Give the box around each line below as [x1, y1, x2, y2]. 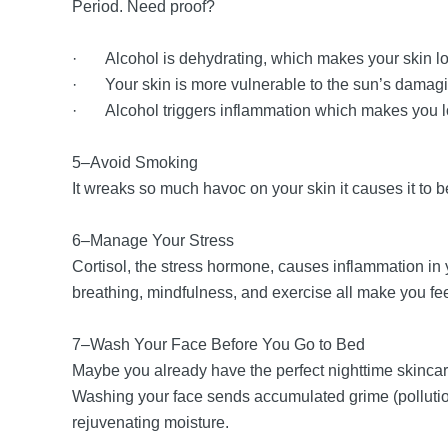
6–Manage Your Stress [72, 232, 238, 249]
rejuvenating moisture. [72, 414, 233, 431]
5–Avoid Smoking [72, 154, 202, 171]
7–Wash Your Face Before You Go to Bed [72, 336, 369, 353]
